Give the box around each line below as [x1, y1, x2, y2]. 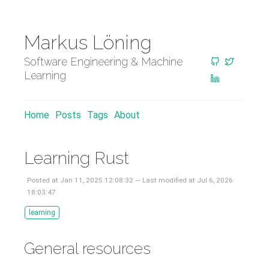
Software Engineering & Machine [24, 55, 183, 68]
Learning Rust [24, 148, 129, 168]
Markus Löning [24, 31, 152, 53]
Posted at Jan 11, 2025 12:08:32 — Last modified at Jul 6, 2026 [27, 176, 233, 184]
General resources [24, 240, 151, 258]
